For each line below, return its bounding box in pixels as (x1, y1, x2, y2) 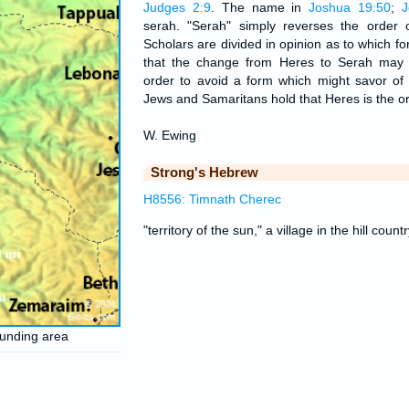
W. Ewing (143, 128, 196, 142)
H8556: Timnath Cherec (143, 192, 281, 206)
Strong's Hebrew (151, 164, 258, 180)
